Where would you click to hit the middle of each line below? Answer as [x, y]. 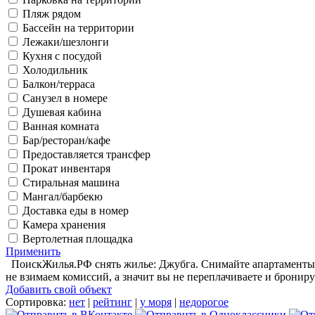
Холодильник [54, 70]
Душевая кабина [60, 112]
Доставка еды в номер [74, 210]
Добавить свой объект [59, 289]
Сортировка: [36, 302]
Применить [33, 251]
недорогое [204, 302]
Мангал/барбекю [61, 196]
